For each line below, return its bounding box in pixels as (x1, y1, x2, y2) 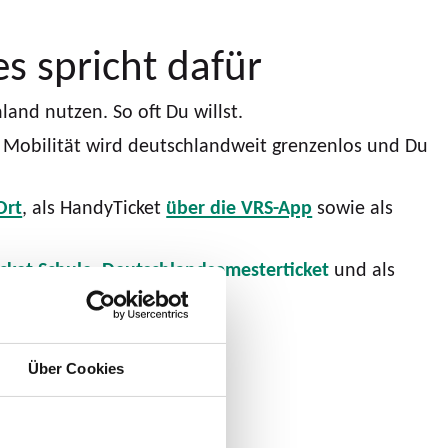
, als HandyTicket (22, 193, 167, 220)
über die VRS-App (166, 193, 313, 220)
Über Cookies (27, 360, 125, 378)
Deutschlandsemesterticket (102, 255, 330, 282)
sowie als (312, 193, 394, 220)
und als (329, 255, 396, 282)
